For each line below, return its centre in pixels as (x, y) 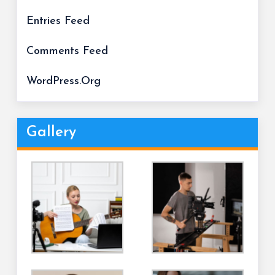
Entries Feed (58, 21)
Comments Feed (67, 52)
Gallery (51, 133)
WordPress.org (64, 82)
